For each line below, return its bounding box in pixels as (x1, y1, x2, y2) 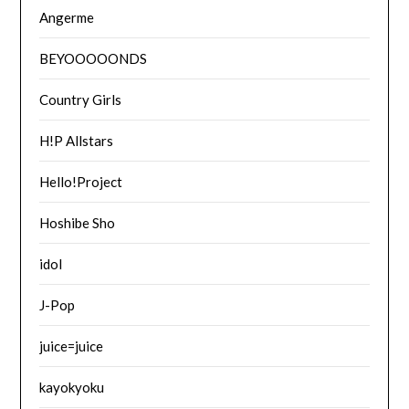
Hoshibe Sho (39, 214, 116, 231)
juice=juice (39, 337, 104, 354)
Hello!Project (39, 173, 123, 190)
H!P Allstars (39, 131, 114, 149)
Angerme (39, 8, 95, 26)
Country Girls (39, 90, 122, 108)
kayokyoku (39, 378, 105, 395)
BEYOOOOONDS (39, 49, 148, 67)
